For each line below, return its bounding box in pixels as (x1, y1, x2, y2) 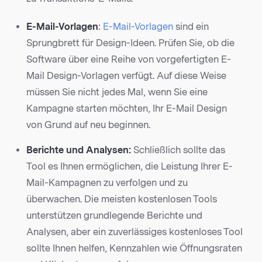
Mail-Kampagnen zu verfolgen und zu (26, 177, 188, 189)
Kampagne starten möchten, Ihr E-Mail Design (26, 103, 227, 115)
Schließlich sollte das (133, 144, 225, 156)
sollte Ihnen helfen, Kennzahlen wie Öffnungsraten (26, 243, 242, 254)
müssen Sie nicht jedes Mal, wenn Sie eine (26, 87, 208, 98)
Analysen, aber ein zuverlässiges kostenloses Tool (26, 226, 243, 238)
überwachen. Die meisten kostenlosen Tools (26, 194, 217, 205)
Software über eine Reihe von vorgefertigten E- (26, 54, 231, 65)
